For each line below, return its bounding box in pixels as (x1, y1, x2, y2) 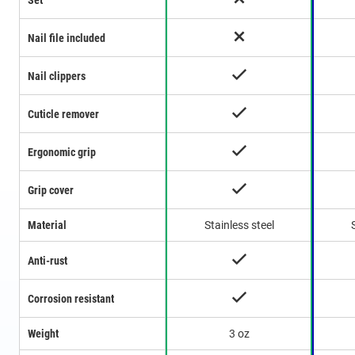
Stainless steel (204, 219, 274, 232)
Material (28, 219, 67, 232)
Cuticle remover (28, 107, 99, 121)
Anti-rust (28, 254, 67, 268)
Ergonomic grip (28, 145, 96, 159)
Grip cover (28, 183, 74, 197)
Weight (28, 327, 59, 341)
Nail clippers (28, 69, 86, 83)
